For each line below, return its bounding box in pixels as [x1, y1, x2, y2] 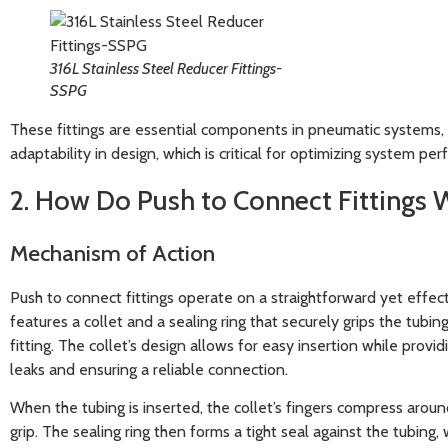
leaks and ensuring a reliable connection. [10, 359, 288, 379]
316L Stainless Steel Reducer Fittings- [50, 59, 282, 79]
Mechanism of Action [10, 238, 215, 267]
